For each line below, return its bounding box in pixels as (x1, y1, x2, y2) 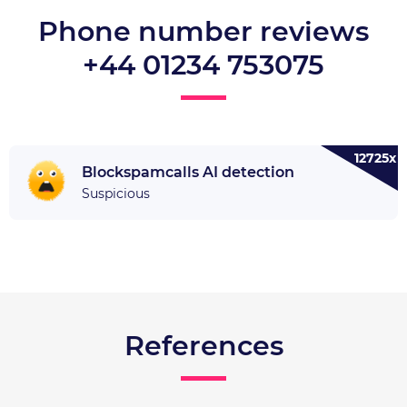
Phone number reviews (38, 14, 369, 48)
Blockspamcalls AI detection (82, 164, 294, 182)
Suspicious (82, 185, 150, 203)
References (124, 329, 283, 363)
